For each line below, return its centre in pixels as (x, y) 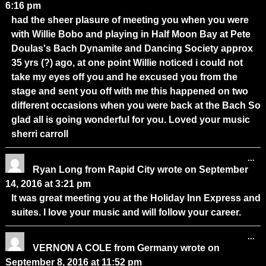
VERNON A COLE (73, 248)
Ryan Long (58, 169)
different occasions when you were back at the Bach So (136, 105)
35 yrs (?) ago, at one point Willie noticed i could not (127, 62)
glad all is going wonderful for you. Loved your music (130, 119)
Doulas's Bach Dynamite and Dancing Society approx (132, 48)
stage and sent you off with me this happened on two (129, 91)
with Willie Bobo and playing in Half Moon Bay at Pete (131, 34)
